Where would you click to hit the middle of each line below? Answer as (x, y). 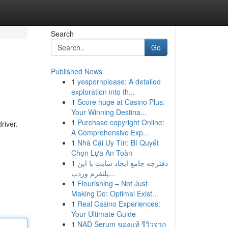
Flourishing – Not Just (112, 183)
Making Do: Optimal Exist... (115, 193)
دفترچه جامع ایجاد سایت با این (122, 163)
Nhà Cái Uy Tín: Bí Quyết (118, 142)
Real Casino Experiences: (119, 204)
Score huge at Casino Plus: (121, 102)
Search (62, 34)
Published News (76, 71)
